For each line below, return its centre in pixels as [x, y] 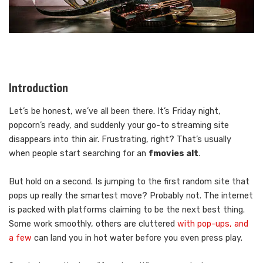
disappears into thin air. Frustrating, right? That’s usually [120, 140]
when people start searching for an [79, 154]
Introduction [38, 87]
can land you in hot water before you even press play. [137, 238]
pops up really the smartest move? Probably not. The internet [131, 196]
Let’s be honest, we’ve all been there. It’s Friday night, [115, 112]
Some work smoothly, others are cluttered [92, 224]
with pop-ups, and [212, 224]
